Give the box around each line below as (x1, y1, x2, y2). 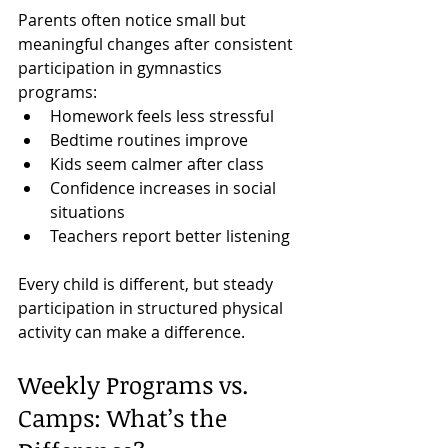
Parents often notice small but (18, 8, 250, 31)
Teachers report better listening (50, 224, 290, 247)
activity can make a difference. (18, 320, 245, 343)
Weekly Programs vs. (18, 367, 254, 401)
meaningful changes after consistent (18, 32, 297, 55)
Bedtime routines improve (50, 128, 248, 151)
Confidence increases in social (50, 176, 280, 199)
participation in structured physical (18, 296, 287, 319)
